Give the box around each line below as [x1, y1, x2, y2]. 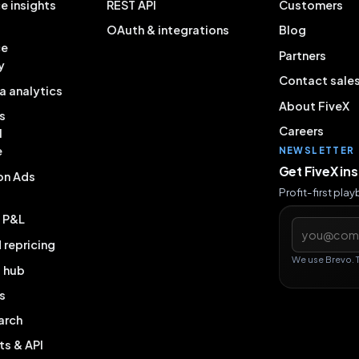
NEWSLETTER [278, 144, 355, 157]
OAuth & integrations [106, 22, 229, 38]
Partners [278, 48, 326, 63]
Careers [278, 123, 324, 139]
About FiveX [278, 99, 349, 114]
